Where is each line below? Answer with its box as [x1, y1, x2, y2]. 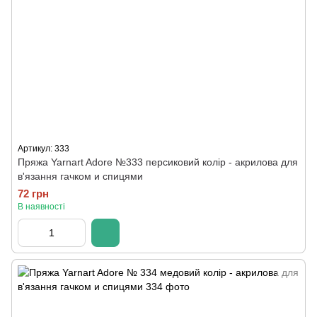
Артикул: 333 [18, 144, 69, 154]
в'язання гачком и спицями [18, 171, 143, 182]
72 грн [18, 188, 49, 200]
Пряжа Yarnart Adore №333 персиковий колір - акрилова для [18, 156, 298, 168]
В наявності [18, 202, 65, 212]
